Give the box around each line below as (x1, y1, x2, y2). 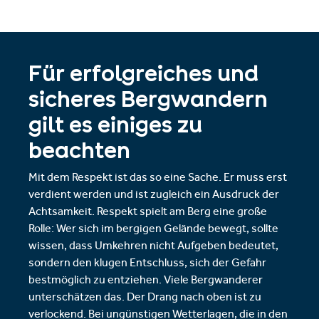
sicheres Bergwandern (28, 91, 268, 107)
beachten (28, 142, 130, 158)
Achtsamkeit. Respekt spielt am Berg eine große (28, 207, 267, 219)
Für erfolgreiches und (28, 66, 258, 81)
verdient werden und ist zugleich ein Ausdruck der (28, 190, 279, 202)
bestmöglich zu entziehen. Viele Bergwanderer (28, 276, 263, 287)
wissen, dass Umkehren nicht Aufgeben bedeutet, (28, 241, 278, 253)
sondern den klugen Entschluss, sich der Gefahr (28, 258, 266, 270)
